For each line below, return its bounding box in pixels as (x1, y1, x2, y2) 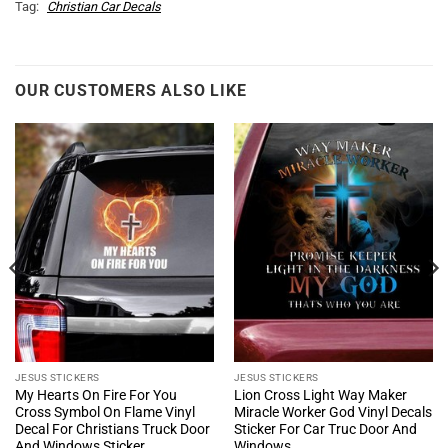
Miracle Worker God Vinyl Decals (233, 404, 432, 421)
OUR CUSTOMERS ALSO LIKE (15, 80, 247, 100)
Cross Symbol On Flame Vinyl (14, 404, 195, 421)
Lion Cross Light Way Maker (233, 387, 407, 404)
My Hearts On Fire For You (14, 387, 177, 404)
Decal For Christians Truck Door (14, 421, 210, 438)
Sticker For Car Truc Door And (233, 421, 417, 438)
